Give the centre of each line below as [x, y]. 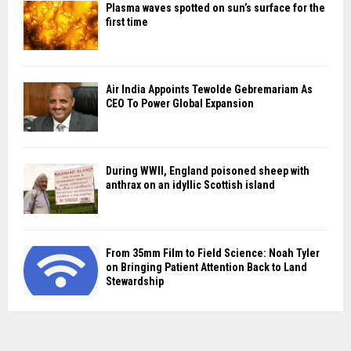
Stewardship [135, 281]
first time [127, 22]
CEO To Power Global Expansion [180, 104]
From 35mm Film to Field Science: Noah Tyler [213, 253]
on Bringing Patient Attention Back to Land [206, 267]
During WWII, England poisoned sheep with [208, 171]
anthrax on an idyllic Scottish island [190, 185]
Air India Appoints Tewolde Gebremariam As [209, 90]
